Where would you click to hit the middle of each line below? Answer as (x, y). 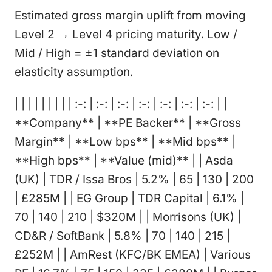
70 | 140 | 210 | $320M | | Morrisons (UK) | (128, 217)
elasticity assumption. (74, 72)
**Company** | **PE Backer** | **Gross (128, 123)
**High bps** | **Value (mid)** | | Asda (124, 160)
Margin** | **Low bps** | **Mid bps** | (125, 141)
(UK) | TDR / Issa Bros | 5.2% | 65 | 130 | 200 (134, 179)
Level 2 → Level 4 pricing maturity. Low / (126, 34)
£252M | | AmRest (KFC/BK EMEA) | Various (133, 254)
